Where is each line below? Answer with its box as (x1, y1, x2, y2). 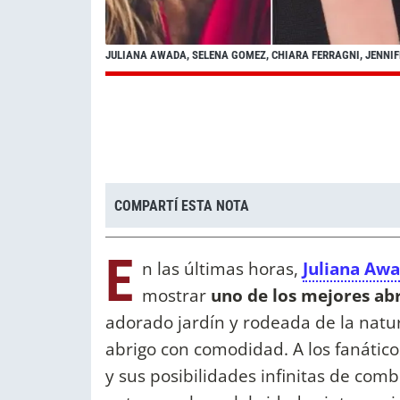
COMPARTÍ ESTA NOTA (114, 196, 249, 214)
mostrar (142, 283, 211, 308)
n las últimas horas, (142, 256, 303, 281)
